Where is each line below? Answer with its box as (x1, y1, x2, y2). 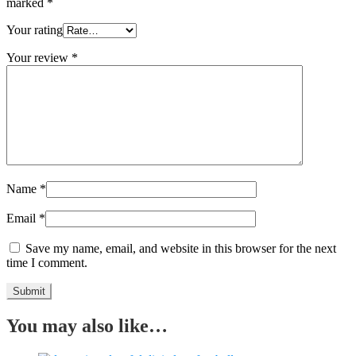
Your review (6, 51, 72, 65)
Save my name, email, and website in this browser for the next (25, 242, 336, 256)
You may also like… (6, 315, 168, 337)
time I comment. (6, 256, 87, 270)
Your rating (6, 23, 63, 37)
